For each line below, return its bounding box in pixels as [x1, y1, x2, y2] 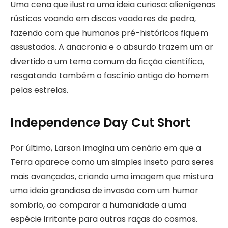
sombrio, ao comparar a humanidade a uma [10, 199, 186, 211]
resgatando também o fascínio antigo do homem [10, 69, 209, 81]
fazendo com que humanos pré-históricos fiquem [10, 26, 208, 39]
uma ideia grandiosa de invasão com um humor [10, 185, 198, 197]
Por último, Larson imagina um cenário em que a [10, 142, 201, 154]
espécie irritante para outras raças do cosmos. [10, 213, 197, 225]
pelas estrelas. [10, 83, 68, 96]
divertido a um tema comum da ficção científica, [10, 55, 204, 67]
